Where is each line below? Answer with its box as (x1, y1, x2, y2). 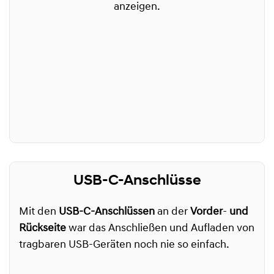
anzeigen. (114, 1, 160, 13)
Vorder (190, 206, 223, 218)
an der (155, 206, 190, 218)
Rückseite (19, 223, 68, 235)
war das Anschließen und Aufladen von (68, 223, 254, 235)
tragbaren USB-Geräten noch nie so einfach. (19, 239, 232, 251)
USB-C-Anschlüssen (59, 206, 155, 218)
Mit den (19, 206, 59, 218)
